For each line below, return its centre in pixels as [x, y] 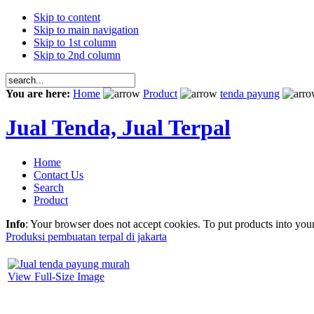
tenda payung [250, 94]
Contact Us [59, 175]
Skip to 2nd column [77, 55]
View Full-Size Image [56, 276]
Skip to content [67, 17]
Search [49, 187]
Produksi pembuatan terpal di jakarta [86, 236]
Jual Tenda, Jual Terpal [118, 128]
